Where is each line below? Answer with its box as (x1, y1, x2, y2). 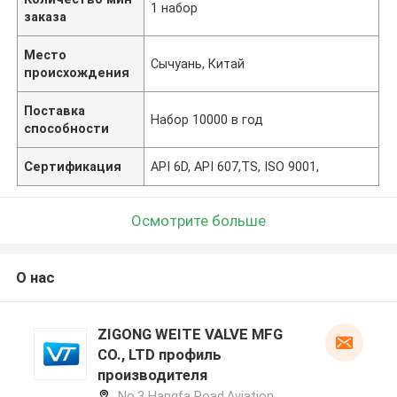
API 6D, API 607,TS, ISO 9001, (151, 159, 320, 174)
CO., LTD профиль (97, 346, 222, 364)
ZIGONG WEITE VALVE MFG (97, 325, 283, 344)
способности (24, 121, 110, 136)
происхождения (24, 65, 130, 80)
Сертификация (24, 159, 122, 174)
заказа (24, 9, 67, 24)
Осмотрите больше (131, 211, 266, 230)
